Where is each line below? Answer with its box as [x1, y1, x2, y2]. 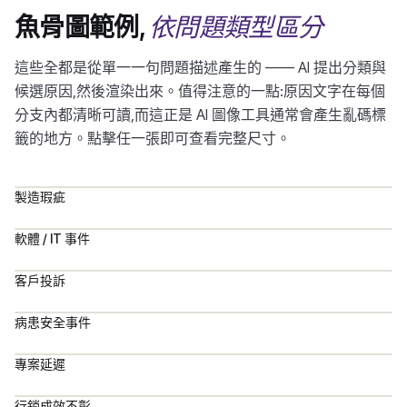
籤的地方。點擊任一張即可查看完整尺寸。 [15, 129, 291, 147]
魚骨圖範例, [15, 12, 144, 43]
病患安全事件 [15, 314, 91, 330]
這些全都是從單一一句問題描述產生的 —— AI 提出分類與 [15, 58, 386, 76]
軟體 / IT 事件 [15, 231, 90, 246]
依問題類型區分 [149, 11, 323, 45]
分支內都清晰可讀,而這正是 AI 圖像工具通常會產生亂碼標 [15, 105, 386, 124]
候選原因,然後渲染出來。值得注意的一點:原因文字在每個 [15, 82, 385, 100]
